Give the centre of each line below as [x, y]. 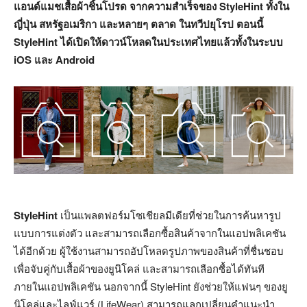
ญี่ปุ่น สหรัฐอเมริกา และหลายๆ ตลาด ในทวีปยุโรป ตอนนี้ [138, 24]
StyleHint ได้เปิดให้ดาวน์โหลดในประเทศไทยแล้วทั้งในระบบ [148, 42]
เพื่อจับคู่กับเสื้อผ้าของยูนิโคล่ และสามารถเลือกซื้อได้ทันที [139, 268]
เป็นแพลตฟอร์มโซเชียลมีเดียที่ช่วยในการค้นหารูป [169, 214]
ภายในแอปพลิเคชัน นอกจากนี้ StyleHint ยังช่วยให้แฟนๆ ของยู [151, 286]
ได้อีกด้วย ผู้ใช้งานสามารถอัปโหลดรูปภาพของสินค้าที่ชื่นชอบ [149, 250]
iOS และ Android [54, 60]
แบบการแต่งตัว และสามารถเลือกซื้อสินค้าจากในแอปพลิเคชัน [150, 232]
